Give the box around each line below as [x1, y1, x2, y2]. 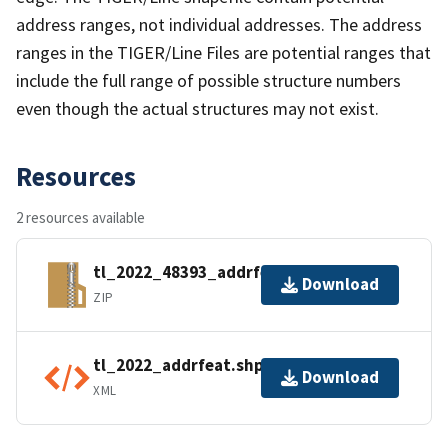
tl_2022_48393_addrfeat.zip [93, 261, 315, 284]
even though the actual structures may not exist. [16, 96, 379, 120]
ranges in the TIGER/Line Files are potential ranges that [16, 40, 431, 64]
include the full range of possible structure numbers [16, 68, 401, 92]
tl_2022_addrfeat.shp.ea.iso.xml [93, 354, 349, 377]
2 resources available [16, 207, 145, 227]
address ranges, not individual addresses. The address [16, 12, 422, 36]
